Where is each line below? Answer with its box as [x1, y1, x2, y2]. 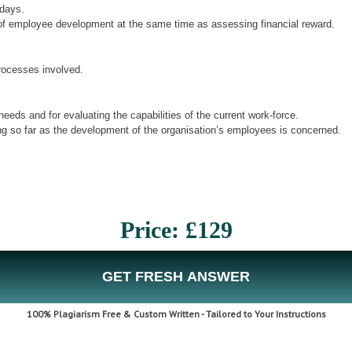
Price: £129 [119, 216, 233, 243]
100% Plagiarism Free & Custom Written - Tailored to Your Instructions [26, 307, 326, 320]
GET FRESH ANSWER [101, 268, 250, 284]
